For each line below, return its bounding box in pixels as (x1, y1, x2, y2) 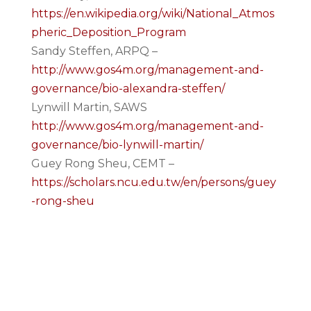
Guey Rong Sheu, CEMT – (31, 157, 174, 170)
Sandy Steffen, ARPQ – (31, 44, 158, 58)
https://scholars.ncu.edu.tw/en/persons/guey (31, 176, 276, 189)
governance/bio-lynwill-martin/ (31, 138, 203, 151)
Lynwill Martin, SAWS (31, 101, 147, 114)
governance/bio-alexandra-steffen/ (31, 82, 225, 95)
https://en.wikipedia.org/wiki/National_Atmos (31, 7, 274, 20)
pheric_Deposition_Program (31, 26, 186, 39)
